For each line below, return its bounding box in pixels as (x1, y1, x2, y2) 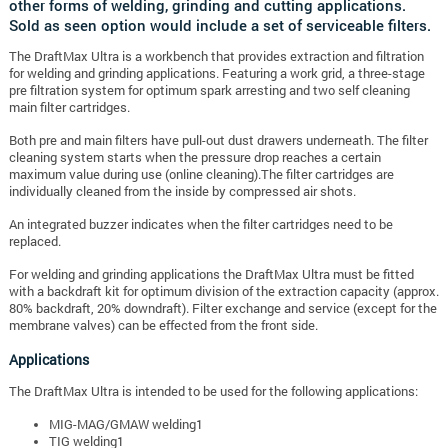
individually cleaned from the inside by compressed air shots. (8, 182, 356, 199)
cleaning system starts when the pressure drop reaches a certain (8, 148, 381, 165)
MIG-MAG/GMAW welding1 (48, 415, 206, 432)
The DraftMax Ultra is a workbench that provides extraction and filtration (8, 47, 424, 64)
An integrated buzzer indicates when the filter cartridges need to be (8, 215, 393, 232)
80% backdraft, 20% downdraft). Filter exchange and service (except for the (8, 299, 437, 316)
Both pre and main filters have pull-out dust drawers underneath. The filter (8, 131, 428, 148)
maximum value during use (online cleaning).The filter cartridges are (8, 165, 394, 182)
